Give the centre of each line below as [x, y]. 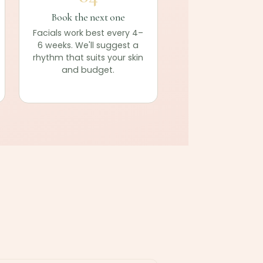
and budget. [88, 70]
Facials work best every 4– [88, 33]
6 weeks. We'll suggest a [88, 45]
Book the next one [88, 17]
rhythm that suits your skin [88, 58]
